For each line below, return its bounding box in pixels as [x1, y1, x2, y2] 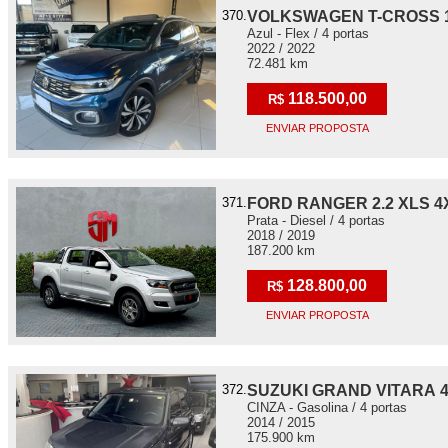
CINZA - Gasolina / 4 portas [247, 400, 407, 415]
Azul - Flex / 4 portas [247, 26, 369, 41]
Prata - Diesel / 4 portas [247, 213, 385, 228]
